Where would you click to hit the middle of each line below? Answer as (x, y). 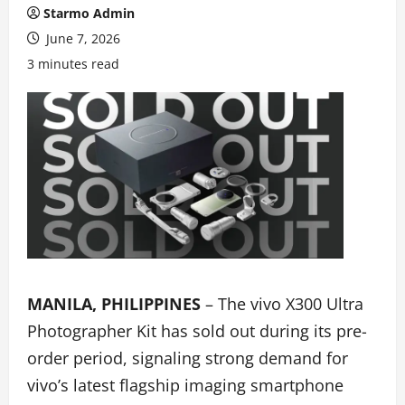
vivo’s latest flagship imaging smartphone (185, 385)
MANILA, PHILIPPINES (116, 303)
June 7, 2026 (81, 38)
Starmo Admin (89, 13)
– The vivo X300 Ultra (284, 303)
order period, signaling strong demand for (188, 358)
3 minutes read (73, 64)
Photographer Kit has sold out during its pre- (197, 330)
